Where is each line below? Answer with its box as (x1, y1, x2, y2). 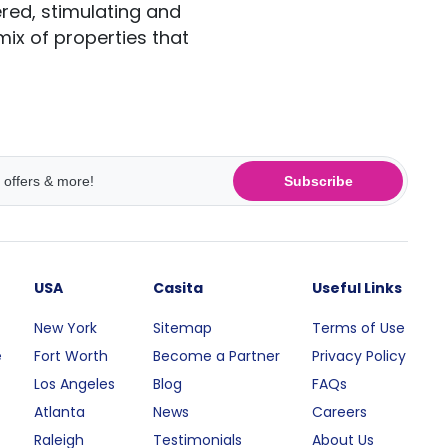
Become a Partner (153, 346, 281, 366)
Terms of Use (312, 318, 405, 338)
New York (34, 318, 98, 338)
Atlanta (34, 402, 86, 422)
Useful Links (312, 278, 402, 298)
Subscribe (283, 172, 353, 189)
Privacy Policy (312, 346, 406, 366)
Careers (312, 402, 367, 422)
